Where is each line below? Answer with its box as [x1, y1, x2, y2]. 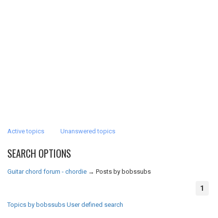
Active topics [7, 127, 44, 135]
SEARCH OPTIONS [7, 146, 71, 161]
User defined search [67, 201, 123, 208]
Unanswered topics [60, 127, 115, 135]
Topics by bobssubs [7, 201, 65, 208]
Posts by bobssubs [96, 168, 151, 175]
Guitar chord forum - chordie [7, 168, 87, 175]
